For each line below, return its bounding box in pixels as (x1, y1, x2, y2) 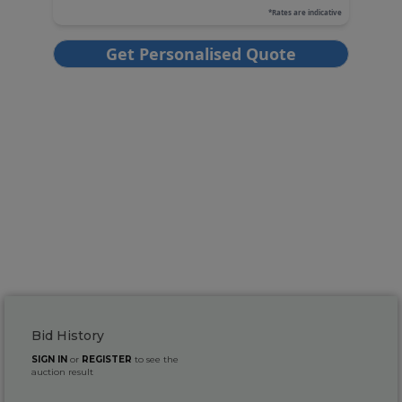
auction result (31, 366, 93, 379)
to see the (132, 354, 179, 366)
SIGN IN (31, 354, 67, 366)
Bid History (31, 328, 104, 345)
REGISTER (82, 354, 132, 366)
